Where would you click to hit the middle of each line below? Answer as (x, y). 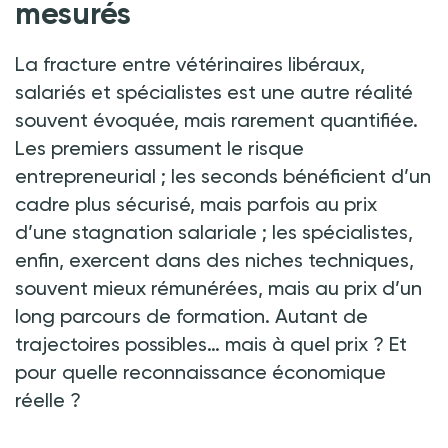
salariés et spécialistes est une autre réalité (214, 91)
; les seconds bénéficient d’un (296, 175)
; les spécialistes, (337, 231)
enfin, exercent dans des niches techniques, (214, 259)
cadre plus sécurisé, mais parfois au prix (196, 203)
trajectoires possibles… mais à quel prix (191, 343)
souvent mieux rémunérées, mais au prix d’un (218, 287)
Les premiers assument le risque (159, 147)
